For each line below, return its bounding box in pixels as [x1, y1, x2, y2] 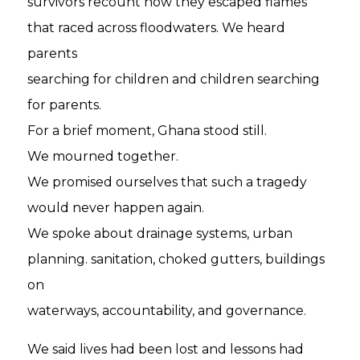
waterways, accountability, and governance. [27, 303, 307, 318]
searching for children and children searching [27, 72, 321, 87]
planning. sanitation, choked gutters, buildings [27, 252, 325, 267]
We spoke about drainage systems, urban [27, 226, 293, 241]
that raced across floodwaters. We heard [27, 20, 286, 35]
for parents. [27, 97, 102, 112]
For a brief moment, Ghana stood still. [27, 123, 268, 138]
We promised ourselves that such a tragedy [27, 174, 308, 190]
